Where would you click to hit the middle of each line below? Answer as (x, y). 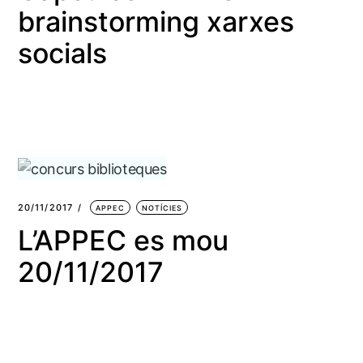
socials (62, 53)
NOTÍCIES (162, 208)
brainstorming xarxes (156, 21)
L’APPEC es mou (123, 241)
